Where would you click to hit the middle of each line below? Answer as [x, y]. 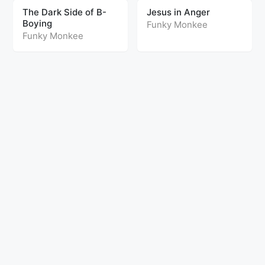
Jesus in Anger [178, 12]
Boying [38, 23]
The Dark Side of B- [65, 12]
